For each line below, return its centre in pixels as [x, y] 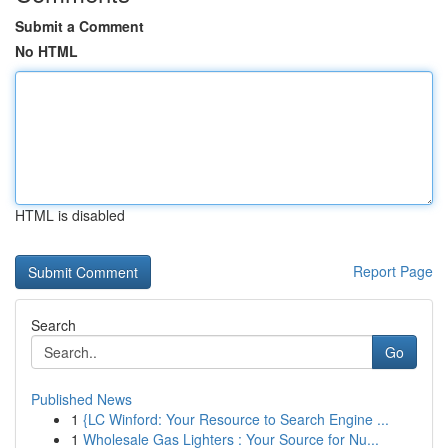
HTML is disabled [70, 215]
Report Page [393, 271]
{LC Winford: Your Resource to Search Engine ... [236, 419]
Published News [81, 399]
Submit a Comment [79, 26]
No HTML [46, 51]
